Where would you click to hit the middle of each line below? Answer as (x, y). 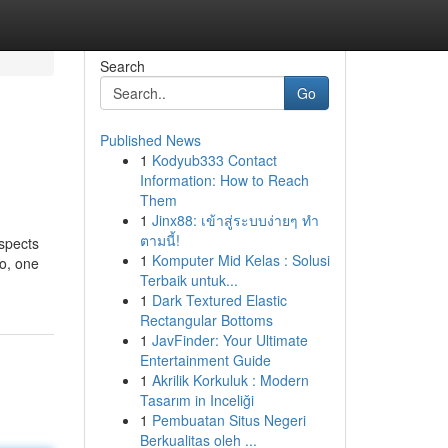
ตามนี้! (159, 240)
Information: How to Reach (224, 180)
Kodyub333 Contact (214, 160)
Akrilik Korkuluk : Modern (230, 380)
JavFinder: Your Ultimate (229, 340)
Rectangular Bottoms (206, 320)
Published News (150, 140)
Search (122, 66)
